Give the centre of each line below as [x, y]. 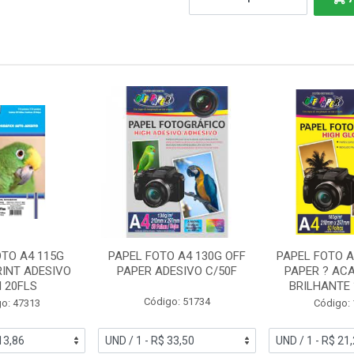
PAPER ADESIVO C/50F [177, 271]
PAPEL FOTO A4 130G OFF [177, 256]
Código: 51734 [177, 301]
